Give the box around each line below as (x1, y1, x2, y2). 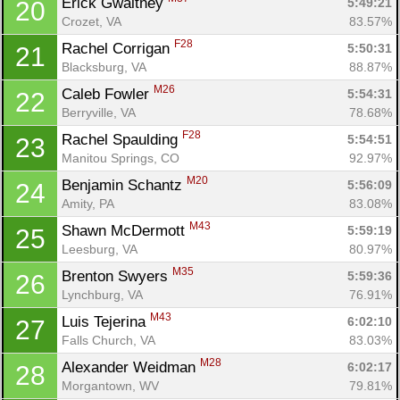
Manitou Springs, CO (62, 150, 179, 165)
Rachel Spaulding (62, 130, 182, 148)
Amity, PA (62, 196, 114, 211)
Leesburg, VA (62, 241, 137, 256)
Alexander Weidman (62, 358, 200, 376)
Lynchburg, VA (62, 287, 143, 302)
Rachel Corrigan (62, 39, 174, 57)
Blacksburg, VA (62, 59, 146, 74)
